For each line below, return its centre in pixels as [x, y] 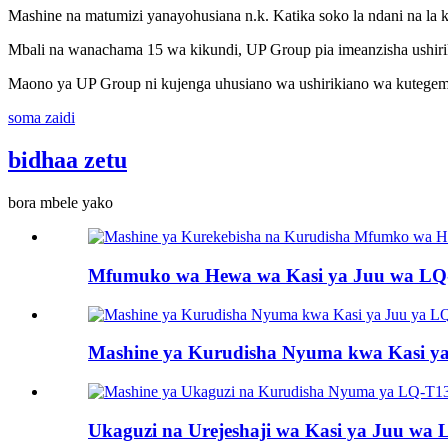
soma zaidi [41, 118]
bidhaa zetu [67, 160]
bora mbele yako [60, 203]
